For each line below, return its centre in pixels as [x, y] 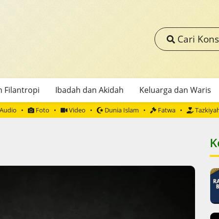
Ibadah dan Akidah [89, 90]
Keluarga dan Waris [175, 90]
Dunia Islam [121, 110]
